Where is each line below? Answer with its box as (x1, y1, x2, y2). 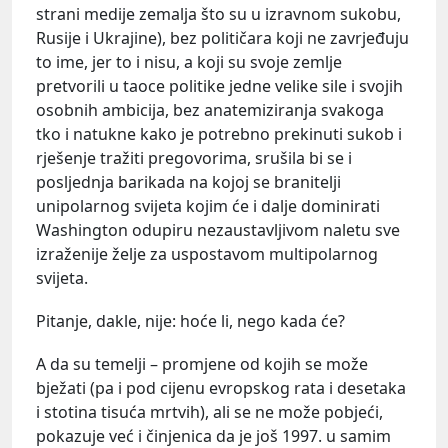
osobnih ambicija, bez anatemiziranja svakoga (36, 98, 384, 121)
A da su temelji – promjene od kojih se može (36, 353, 368, 376)
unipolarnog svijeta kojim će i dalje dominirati (36, 194, 380, 217)
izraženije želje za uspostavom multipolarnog (36, 242, 378, 265)
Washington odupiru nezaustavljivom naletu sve (36, 218, 400, 241)
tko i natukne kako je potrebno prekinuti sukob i (36, 122, 402, 145)
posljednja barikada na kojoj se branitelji (36, 170, 341, 193)
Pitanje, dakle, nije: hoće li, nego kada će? (36, 310, 345, 333)
